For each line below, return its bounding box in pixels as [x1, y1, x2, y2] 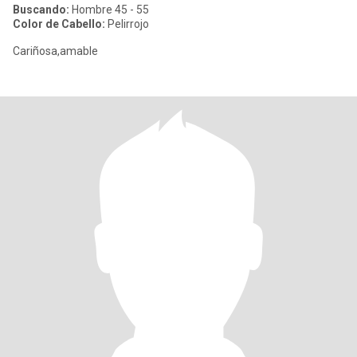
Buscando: [13, 3, 69, 16]
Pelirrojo [105, 18, 149, 30]
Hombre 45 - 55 [69, 3, 149, 16]
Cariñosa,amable [13, 45, 98, 57]
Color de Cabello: [13, 18, 105, 30]
